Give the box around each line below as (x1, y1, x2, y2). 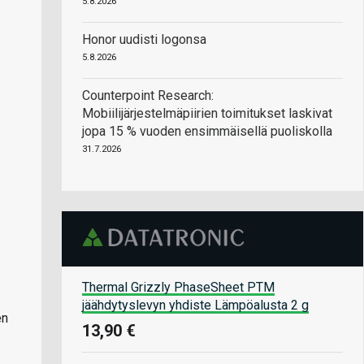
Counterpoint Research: (82, 88, 214, 103)
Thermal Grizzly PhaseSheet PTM (82, 279, 275, 295)
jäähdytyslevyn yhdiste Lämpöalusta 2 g (82, 297, 309, 313)
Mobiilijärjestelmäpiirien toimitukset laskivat (82, 106, 332, 121)
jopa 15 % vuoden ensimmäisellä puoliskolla (82, 123, 332, 139)
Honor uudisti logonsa (82, 32, 206, 47)
